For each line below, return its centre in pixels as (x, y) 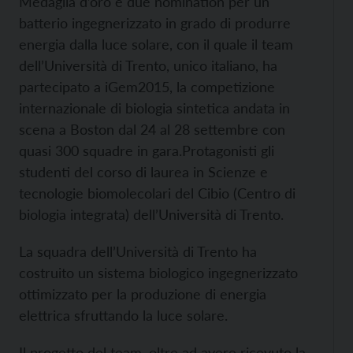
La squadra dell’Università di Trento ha (138, 251)
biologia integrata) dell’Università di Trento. (151, 214)
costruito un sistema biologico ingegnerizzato (158, 273)
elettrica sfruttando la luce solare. (123, 315)
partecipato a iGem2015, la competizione (147, 87)
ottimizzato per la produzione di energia (143, 294)
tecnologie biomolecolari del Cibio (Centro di (157, 193)
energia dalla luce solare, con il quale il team (156, 44)
